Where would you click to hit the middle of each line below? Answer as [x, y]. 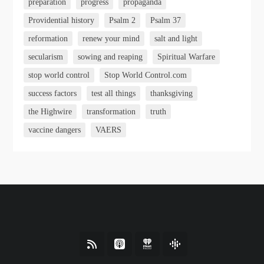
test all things [114, 94]
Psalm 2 [123, 21]
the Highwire [50, 112]
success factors [53, 94]
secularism [46, 57]
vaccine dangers [55, 130]
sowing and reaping [110, 57]
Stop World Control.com [146, 75]
